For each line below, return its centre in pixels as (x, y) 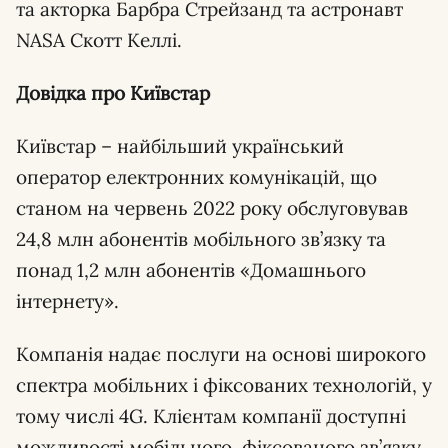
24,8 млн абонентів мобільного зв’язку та (201, 239)
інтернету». (67, 301)
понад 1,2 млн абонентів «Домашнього (191, 270)
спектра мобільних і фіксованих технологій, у (224, 385)
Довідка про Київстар (113, 93)
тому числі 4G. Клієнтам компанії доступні (211, 416)
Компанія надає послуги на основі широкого (221, 354)
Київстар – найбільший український (180, 146)
